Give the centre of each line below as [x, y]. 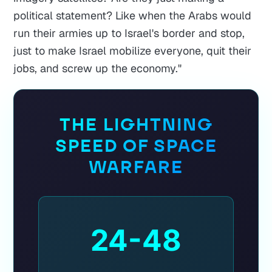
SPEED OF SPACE [136, 146]
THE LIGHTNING [136, 125]
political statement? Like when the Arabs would [133, 16]
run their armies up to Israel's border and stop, [129, 33]
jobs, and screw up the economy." [98, 69]
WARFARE [136, 167]
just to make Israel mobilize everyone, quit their [133, 51]
